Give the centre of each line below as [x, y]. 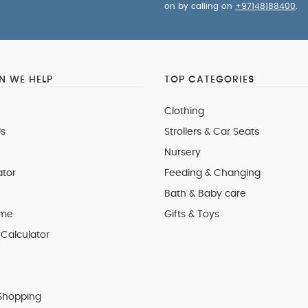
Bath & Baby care [205, 194]
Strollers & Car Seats [212, 132]
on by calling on [200, 6]
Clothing [184, 111]
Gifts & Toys [192, 214]
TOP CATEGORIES [209, 80]
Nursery [183, 153]
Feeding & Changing [212, 173]
